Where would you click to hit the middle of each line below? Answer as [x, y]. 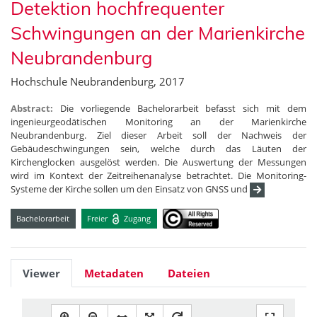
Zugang [137, 218]
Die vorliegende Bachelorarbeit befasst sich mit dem [183, 109]
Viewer [41, 273]
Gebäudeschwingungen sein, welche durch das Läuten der [158, 149]
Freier [99, 218]
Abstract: [35, 109]
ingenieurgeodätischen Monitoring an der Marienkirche [158, 122]
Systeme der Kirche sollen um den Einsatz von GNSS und [130, 189]
